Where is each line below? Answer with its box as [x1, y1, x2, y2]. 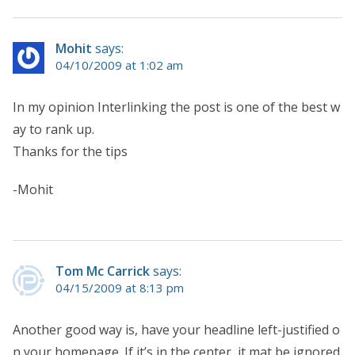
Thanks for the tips [13, 142, 128, 160]
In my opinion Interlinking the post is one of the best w [13, 97, 340, 116]
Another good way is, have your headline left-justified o [13, 320, 340, 338]
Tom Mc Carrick [55, 261, 150, 280]
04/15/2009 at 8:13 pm [55, 279, 184, 296]
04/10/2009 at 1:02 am [55, 56, 183, 73]
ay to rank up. [13, 120, 94, 138]
